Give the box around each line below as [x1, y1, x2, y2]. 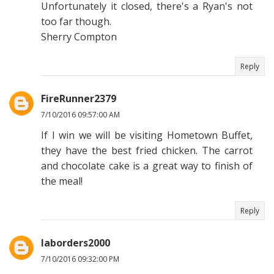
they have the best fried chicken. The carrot [41, 144, 253, 158]
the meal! [41, 174, 83, 188]
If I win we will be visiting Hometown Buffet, [41, 128, 253, 143]
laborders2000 [41, 236, 110, 250]
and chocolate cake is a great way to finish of [41, 159, 253, 173]
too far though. [41, 15, 111, 29]
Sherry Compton [41, 30, 117, 44]
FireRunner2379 [41, 92, 116, 106]
